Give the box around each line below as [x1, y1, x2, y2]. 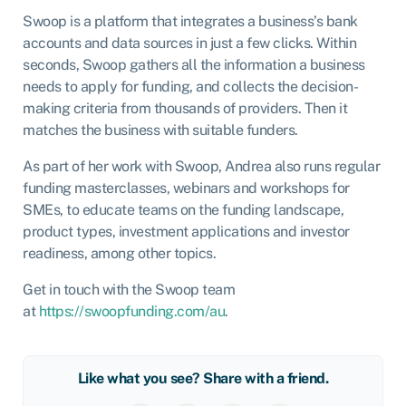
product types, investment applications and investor [23, 222, 350, 240]
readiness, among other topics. [23, 244, 219, 262]
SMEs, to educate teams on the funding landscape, [23, 200, 343, 218]
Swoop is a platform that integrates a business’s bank [23, 12, 358, 30]
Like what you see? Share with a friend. [77, 369, 329, 387]
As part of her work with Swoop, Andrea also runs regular [23, 157, 380, 175]
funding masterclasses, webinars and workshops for [23, 179, 350, 197]
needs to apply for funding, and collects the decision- [23, 77, 358, 95]
